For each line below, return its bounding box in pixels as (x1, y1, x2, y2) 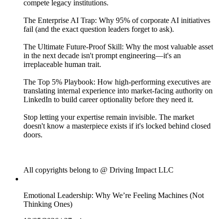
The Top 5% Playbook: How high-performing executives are (23, 78, 211, 87)
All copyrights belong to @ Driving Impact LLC (23, 166, 174, 175)
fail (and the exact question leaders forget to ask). (23, 25, 174, 34)
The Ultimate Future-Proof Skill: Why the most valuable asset (23, 43, 213, 51)
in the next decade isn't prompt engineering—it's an (23, 51, 181, 60)
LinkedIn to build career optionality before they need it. (23, 95, 194, 104)
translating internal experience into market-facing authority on (23, 87, 213, 95)
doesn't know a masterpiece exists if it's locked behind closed (23, 122, 211, 131)
